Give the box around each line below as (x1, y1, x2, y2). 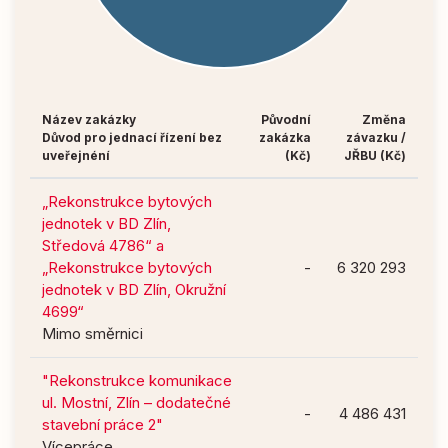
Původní (261, 111, 311, 127)
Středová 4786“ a (42, 235, 164, 255)
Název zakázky (42, 111, 136, 127)
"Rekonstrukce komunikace (42, 370, 232, 390)
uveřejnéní (42, 147, 110, 163)
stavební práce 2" (42, 414, 163, 434)
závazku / (346, 129, 406, 145)
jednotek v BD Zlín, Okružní (42, 279, 226, 299)
